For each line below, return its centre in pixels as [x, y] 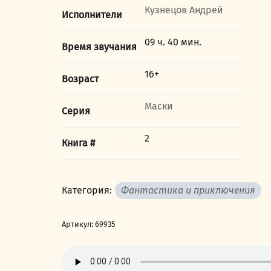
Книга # [78, 143]
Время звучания [99, 47]
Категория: [87, 190]
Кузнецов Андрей [184, 10]
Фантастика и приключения [188, 190]
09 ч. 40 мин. [173, 42]
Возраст [80, 79]
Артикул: [78, 224]
